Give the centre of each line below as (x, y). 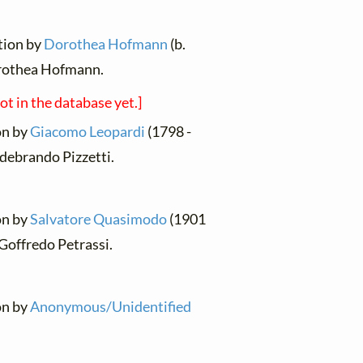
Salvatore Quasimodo (99, 220)
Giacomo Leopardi (88, 131)
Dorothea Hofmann (106, 44)
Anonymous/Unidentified (111, 307)
